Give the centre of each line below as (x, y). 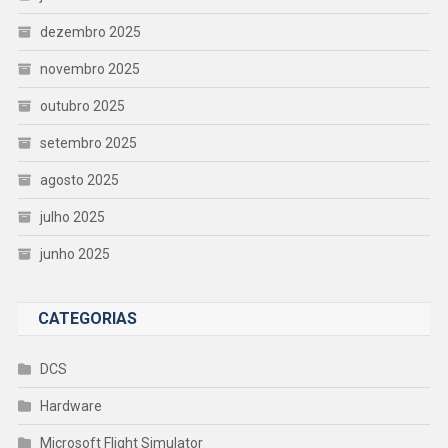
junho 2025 (74, 253)
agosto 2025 (79, 179)
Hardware (70, 405)
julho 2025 (72, 216)
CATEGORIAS (87, 318)
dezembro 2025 (90, 31)
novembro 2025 (89, 68)
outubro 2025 (82, 105)
